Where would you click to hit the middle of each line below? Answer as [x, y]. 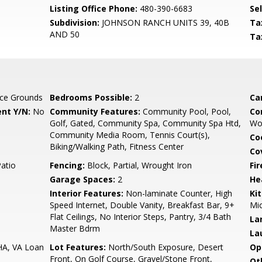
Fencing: [68, 165]
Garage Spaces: [83, 179]
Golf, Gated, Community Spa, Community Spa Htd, [146, 123]
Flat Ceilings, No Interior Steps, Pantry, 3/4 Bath [141, 217]
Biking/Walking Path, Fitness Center [117, 146]
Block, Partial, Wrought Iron [139, 165]
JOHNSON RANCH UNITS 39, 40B [165, 23]
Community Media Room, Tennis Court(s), [130, 135]
